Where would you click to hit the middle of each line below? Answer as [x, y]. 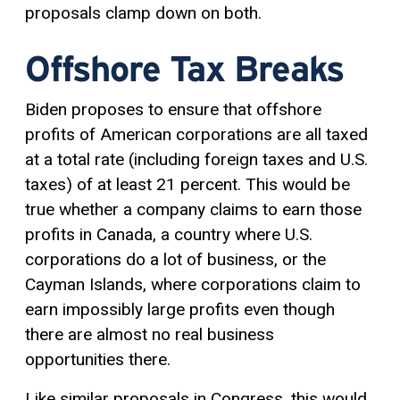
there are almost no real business [150, 334]
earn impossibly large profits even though [180, 309]
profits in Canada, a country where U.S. [169, 234]
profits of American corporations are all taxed [196, 134]
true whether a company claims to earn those [193, 209]
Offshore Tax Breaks [185, 68]
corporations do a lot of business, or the [175, 259]
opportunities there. [98, 359]
